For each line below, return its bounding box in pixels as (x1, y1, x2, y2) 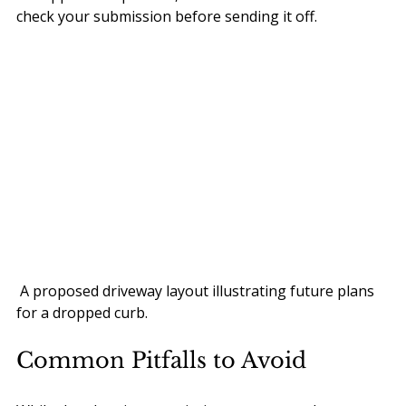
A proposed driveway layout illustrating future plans (16, 281, 378, 302)
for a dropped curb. (16, 303, 148, 324)
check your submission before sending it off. (16, 5, 317, 26)
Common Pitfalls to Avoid (16, 347, 306, 374)
